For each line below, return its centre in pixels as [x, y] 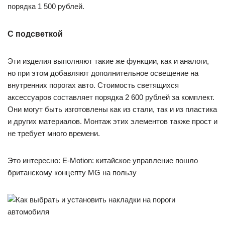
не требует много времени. [54, 133]
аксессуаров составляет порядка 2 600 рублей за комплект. [111, 97]
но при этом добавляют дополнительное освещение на [103, 73]
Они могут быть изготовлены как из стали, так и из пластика [112, 109]
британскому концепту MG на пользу [72, 173]
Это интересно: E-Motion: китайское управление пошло [103, 160]
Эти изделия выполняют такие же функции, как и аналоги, [108, 61]
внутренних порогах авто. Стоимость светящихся [93, 85]
